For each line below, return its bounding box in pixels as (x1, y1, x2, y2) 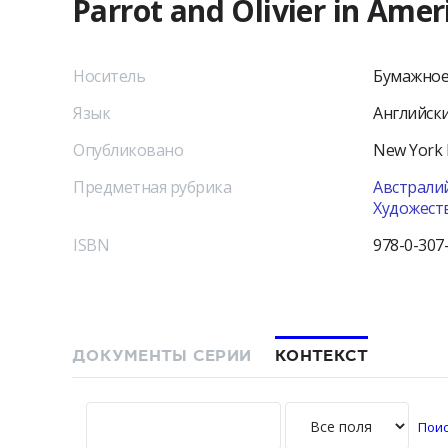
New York (373, 139, 442, 161)
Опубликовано (73, 139, 183, 161)
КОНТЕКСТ (275, 345, 369, 367)
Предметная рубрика (73, 176, 231, 198)
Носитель (73, 65, 145, 87)
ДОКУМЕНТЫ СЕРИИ (72, 345, 252, 367)
